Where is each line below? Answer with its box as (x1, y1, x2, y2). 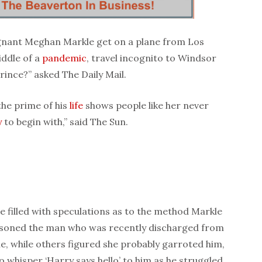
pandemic (42, 52, 87, 64)
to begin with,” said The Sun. (2, 116, 128, 128)
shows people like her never (83, 99, 209, 112)
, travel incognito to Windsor (87, 52, 216, 64)
